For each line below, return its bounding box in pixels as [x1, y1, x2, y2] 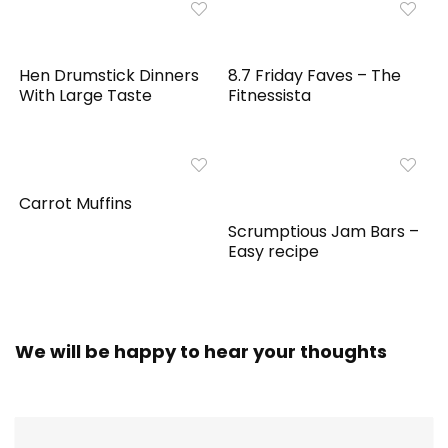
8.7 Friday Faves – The [228, 64, 402, 88]
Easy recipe [228, 240, 320, 264]
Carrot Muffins [19, 192, 133, 216]
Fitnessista [228, 84, 312, 108]
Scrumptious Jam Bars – [228, 220, 420, 244]
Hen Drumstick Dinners [19, 64, 200, 88]
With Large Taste [19, 84, 153, 108]
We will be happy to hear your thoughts [15, 339, 387, 365]
